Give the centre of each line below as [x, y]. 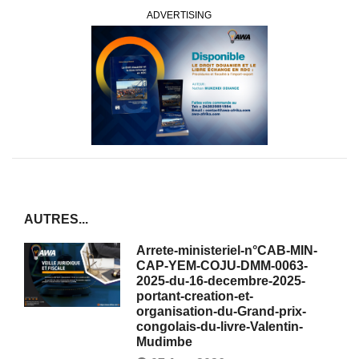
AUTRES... [56, 219]
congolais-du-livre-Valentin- [220, 326]
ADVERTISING [179, 15]
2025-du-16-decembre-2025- [221, 280]
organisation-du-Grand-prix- [221, 311]
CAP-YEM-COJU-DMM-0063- [222, 265]
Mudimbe [164, 341]
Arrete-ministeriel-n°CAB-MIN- [227, 250]
